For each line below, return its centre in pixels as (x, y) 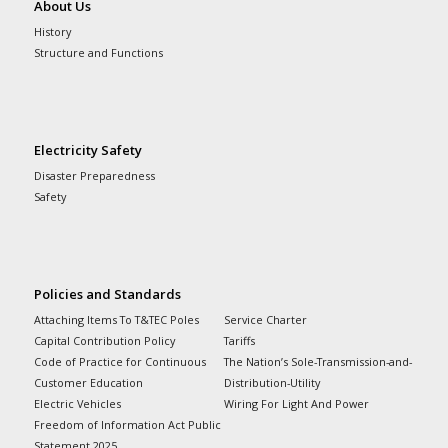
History (52, 31)
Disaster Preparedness (94, 175)
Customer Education (88, 382)
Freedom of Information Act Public (127, 424)
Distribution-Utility (272, 382)
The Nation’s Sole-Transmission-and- (318, 361)
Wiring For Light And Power (296, 403)
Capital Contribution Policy (104, 340)
